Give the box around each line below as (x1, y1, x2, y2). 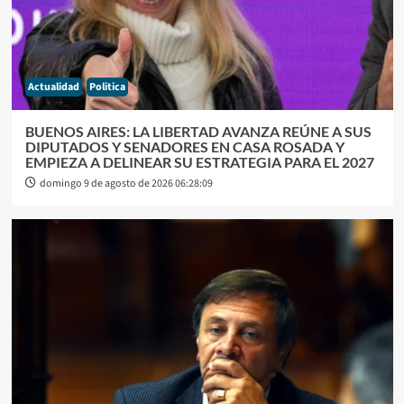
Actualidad (27, 79, 79, 96)
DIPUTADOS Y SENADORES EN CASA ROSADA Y (24, 138, 344, 156)
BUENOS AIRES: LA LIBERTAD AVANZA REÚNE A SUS (24, 123, 372, 141)
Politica (88, 79, 125, 96)
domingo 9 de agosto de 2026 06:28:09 (39, 176, 213, 192)
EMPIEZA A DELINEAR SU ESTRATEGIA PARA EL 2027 (24, 153, 374, 171)
